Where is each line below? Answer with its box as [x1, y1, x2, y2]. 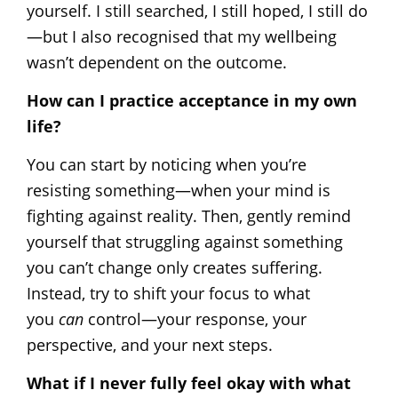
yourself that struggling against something [27, 230, 343, 252]
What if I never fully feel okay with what [27, 371, 351, 394]
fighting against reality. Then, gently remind [27, 204, 351, 227]
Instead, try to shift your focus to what [27, 282, 310, 304]
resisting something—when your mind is [27, 179, 330, 201]
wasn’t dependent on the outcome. [27, 51, 287, 73]
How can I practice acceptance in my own [27, 89, 357, 111]
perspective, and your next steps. [27, 333, 273, 355]
